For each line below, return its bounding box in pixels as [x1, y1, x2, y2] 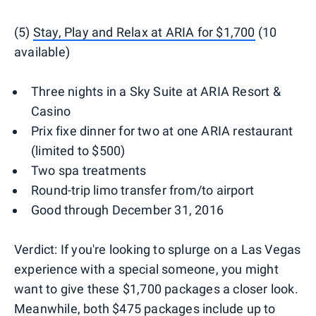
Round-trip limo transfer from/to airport [31, 183, 254, 198]
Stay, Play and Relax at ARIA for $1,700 [32, 25, 255, 40]
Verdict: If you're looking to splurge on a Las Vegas [14, 242, 301, 257]
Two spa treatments [31, 163, 147, 178]
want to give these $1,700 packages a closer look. [14, 281, 298, 297]
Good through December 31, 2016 [31, 202, 224, 218]
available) [14, 44, 70, 60]
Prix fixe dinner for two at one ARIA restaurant [31, 123, 293, 139]
